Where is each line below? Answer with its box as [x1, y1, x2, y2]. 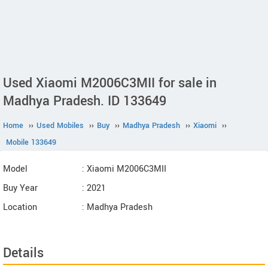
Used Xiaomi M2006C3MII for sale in [3, 74, 217, 93]
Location [3, 201, 37, 214]
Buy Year [3, 182, 38, 194]
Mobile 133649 [6, 137, 56, 148]
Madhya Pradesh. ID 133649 [3, 92, 166, 111]
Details [3, 243, 44, 263]
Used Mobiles [36, 120, 84, 131]
